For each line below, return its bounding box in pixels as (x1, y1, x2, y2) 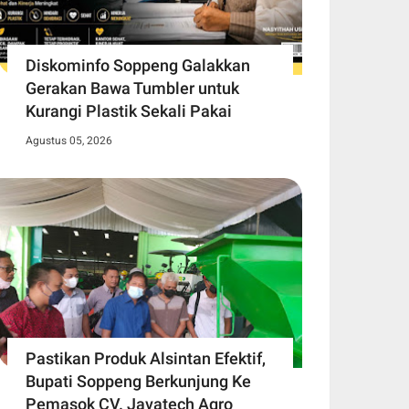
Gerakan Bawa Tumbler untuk (26, 78, 239, 98)
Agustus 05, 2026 (26, 133, 112, 147)
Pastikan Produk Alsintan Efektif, (26, 348, 266, 368)
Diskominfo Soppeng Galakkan (26, 55, 250, 75)
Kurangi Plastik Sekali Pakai (26, 100, 232, 121)
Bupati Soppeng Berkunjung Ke (26, 371, 251, 391)
